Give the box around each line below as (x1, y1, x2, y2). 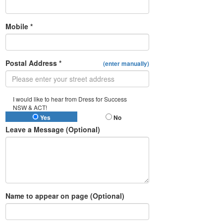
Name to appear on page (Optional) (5, 190, 124, 201)
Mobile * (5, 21, 33, 31)
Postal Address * (5, 57, 61, 68)
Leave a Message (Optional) (5, 124, 100, 134)
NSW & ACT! (13, 103, 47, 111)
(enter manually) (103, 59, 149, 68)
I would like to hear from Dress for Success (13, 94, 127, 103)
